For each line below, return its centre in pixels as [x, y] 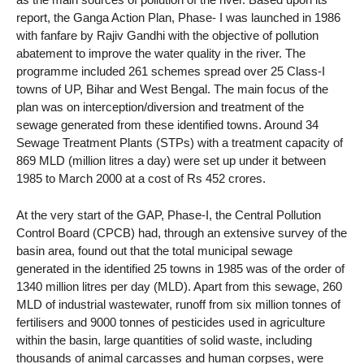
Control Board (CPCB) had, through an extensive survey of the [182, 233]
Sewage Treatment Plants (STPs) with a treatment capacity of [180, 143]
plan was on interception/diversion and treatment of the [160, 107]
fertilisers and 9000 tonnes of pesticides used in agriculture [171, 323]
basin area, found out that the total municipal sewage [154, 251]
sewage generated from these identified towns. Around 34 [167, 125]
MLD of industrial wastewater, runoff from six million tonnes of [178, 305]
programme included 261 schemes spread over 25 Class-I [171, 71]
